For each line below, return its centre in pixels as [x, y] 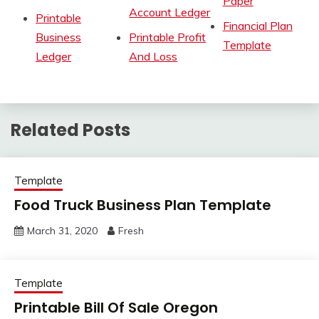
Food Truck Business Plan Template [143, 205]
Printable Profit [168, 37]
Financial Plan [257, 26]
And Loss [153, 57]
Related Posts [70, 130]
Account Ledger [170, 12]
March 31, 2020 [62, 231]
